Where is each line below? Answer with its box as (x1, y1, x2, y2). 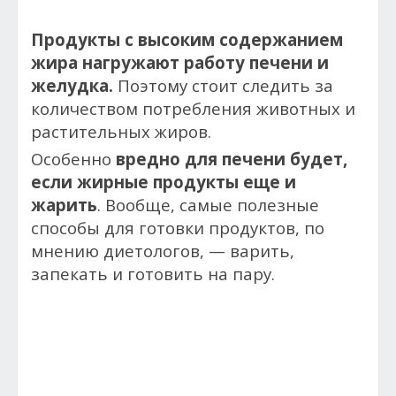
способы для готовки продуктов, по (31, 217, 324, 239)
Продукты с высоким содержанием (31, 28, 343, 50)
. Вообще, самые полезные (97, 194, 319, 216)
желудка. (31, 74, 113, 96)
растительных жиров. (31, 120, 211, 142)
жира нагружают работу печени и (31, 51, 329, 73)
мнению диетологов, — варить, (31, 240, 294, 262)
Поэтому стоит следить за (113, 74, 333, 96)
